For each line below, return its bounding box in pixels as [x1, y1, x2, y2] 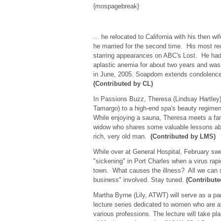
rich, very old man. [93, 133, 150, 140]
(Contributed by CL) [93, 80, 153, 87]
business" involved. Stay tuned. [93, 176, 186, 184]
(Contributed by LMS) [150, 133, 216, 140]
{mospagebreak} [93, 2, 141, 10]
